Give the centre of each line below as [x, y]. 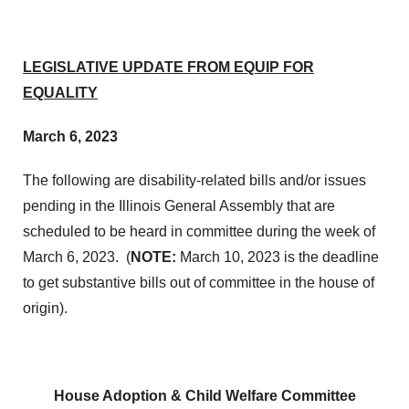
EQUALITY [60, 93]
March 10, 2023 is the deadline [278, 257]
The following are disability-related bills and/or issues [194, 180]
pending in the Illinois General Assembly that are [179, 206]
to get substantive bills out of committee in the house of [199, 283]
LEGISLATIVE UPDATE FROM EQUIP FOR [168, 67]
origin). [45, 308]
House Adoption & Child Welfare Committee [204, 396]
